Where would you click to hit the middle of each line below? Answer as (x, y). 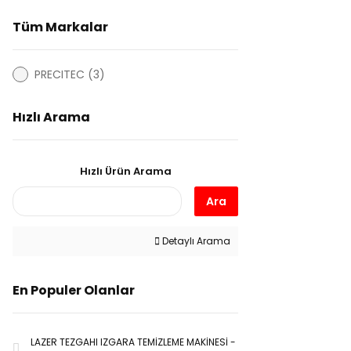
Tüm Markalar (60, 27)
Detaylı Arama (195, 241)
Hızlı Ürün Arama (125, 171)
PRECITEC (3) (70, 74)
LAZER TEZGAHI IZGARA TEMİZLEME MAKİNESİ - (133, 342)
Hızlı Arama (51, 117)
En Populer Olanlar (74, 290)
